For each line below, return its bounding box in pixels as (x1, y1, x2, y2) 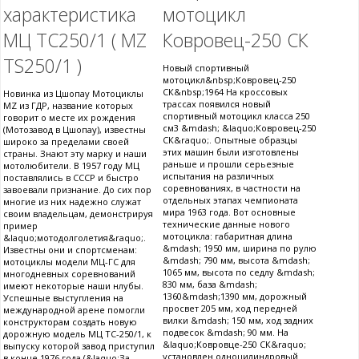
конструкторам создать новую (3, 316, 137, 329)
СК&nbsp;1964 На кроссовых (163, 86, 288, 99)
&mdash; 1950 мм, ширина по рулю (163, 242, 317, 255)
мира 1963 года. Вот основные (163, 206, 296, 219)
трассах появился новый (163, 98, 271, 111)
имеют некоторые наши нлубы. (3, 280, 143, 292)
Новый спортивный (163, 62, 249, 75)
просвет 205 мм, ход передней (163, 302, 297, 315)
